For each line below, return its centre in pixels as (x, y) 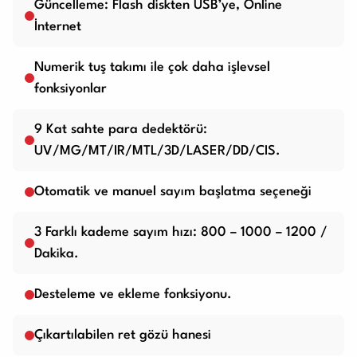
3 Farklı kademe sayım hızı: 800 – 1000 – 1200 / (181, 233)
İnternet (58, 27)
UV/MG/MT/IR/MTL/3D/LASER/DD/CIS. (157, 151)
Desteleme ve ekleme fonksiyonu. (133, 295)
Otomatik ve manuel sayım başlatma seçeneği (173, 192)
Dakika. (57, 254)
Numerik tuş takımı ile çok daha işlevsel (152, 68)
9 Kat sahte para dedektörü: (121, 130)
